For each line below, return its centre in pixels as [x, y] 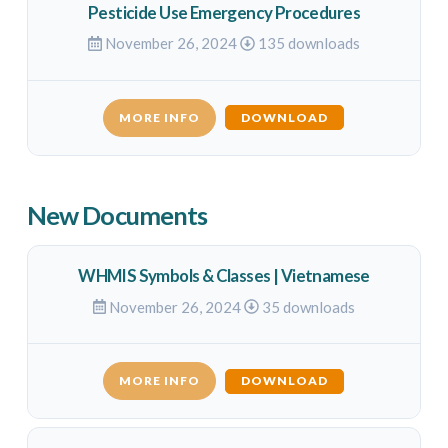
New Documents [117, 214]
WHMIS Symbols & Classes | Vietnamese [224, 276]
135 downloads [307, 43]
